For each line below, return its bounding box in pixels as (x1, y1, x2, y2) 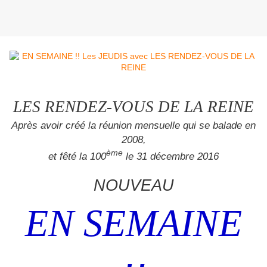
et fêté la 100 (48, 150, 106, 162)
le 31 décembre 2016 (123, 150, 219, 162)
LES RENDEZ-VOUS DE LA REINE (13, 98, 254, 116)
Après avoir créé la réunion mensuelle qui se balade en (11, 119, 256, 132)
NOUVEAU (93, 176, 174, 194)
